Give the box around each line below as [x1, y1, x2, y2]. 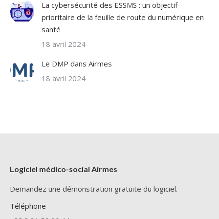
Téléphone [10, 201, 46, 211]
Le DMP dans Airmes [42, 59, 112, 68]
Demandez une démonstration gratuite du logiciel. [10, 184, 177, 194]
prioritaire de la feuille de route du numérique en [42, 12, 204, 22]
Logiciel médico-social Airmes [10, 164, 117, 174]
